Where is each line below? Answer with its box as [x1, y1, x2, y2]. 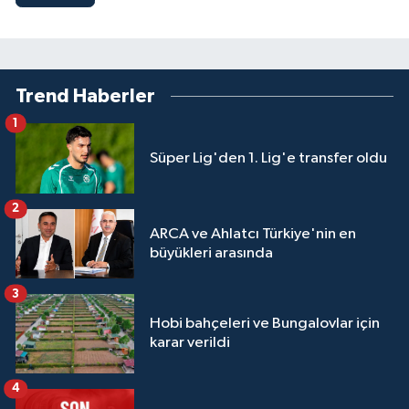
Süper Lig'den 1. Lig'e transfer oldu [150, 150, 387, 166]
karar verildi [150, 335, 230, 351]
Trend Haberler [16, 87, 155, 107]
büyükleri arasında [150, 245, 273, 261]
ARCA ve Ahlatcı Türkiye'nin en [150, 225, 356, 242]
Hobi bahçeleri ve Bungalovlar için [150, 316, 380, 332]
